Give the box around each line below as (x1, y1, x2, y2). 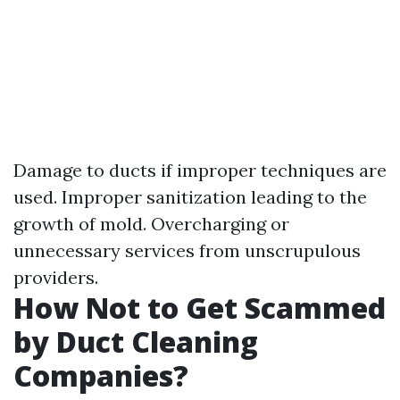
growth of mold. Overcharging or (13, 212, 289, 236)
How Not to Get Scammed (13, 288, 386, 328)
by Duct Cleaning (13, 322, 258, 362)
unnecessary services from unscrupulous (13, 239, 361, 262)
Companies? (13, 356, 188, 396)
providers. (13, 266, 98, 289)
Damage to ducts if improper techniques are (13, 159, 387, 182)
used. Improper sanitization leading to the (13, 186, 367, 209)
